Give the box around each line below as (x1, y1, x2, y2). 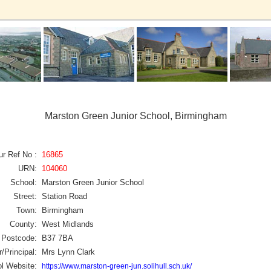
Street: (13, 191, 37, 201)
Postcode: (1, 233, 37, 243)
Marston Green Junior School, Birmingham (44, 111, 227, 121)
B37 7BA (42, 233, 73, 243)
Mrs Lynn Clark (42, 247, 95, 256)
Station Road (42, 191, 87, 201)
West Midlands (42, 219, 94, 229)
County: (10, 219, 37, 229)
